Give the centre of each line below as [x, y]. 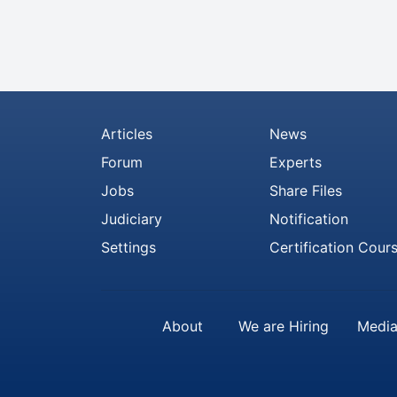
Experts [296, 162]
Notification [309, 219]
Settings [128, 247]
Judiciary [132, 219]
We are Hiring [284, 326]
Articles [127, 134]
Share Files [306, 191]
